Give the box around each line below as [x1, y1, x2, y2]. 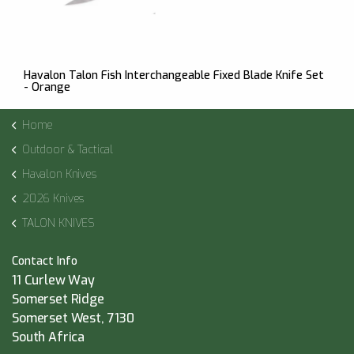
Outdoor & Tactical [21, 141, 114, 157]
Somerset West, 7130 [12, 309, 135, 326]
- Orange [24, 79, 70, 95]
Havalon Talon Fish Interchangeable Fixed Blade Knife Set [24, 67, 324, 83]
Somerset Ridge [12, 290, 104, 307]
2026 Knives [21, 190, 85, 206]
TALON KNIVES [21, 215, 96, 231]
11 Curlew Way [12, 271, 98, 288]
